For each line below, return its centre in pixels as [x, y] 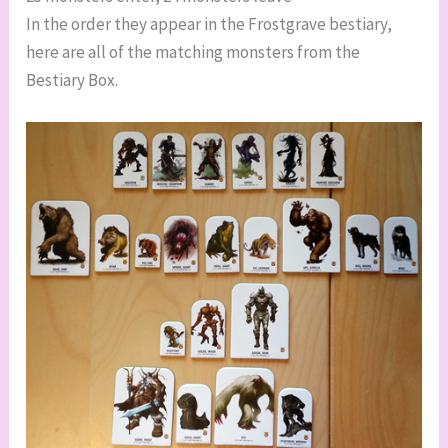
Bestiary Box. [72, 80]
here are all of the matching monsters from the [193, 52]
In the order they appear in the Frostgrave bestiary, [209, 24]
